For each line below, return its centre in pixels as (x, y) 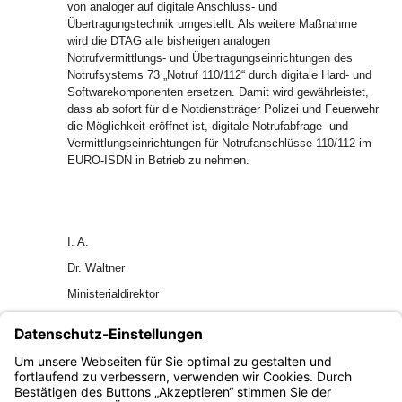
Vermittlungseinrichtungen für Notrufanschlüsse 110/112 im (219, 143)
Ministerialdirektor (113, 294)
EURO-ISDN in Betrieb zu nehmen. (158, 160)
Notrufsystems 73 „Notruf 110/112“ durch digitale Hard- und (219, 75)
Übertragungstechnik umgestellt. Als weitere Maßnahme (212, 24)
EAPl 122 (94, 346)
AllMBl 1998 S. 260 (208, 372)
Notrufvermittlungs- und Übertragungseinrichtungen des (210, 58)
